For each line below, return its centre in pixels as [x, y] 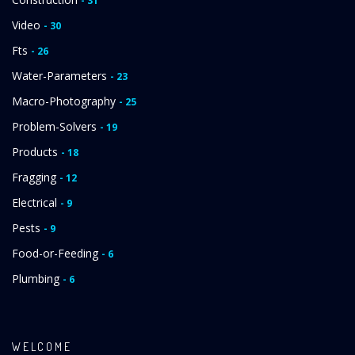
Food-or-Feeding [57, 254]
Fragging [36, 177]
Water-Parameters [61, 76]
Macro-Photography [65, 101]
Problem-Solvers [56, 127]
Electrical [36, 203]
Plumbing [37, 279]
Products [36, 152]
